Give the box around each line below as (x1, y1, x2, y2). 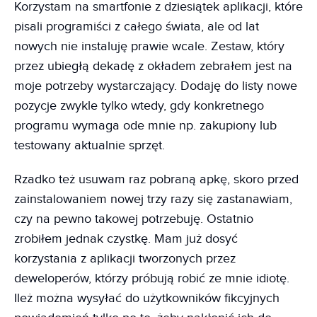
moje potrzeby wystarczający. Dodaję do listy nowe (14, 79, 297, 93)
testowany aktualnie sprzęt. (14, 138, 165, 153)
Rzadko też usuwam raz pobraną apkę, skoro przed (14, 172, 299, 187)
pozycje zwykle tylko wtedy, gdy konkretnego (14, 98, 264, 113)
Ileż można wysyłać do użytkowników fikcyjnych (14, 291, 279, 306)
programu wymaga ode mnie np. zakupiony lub (14, 118, 277, 133)
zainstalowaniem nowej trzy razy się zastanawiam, (14, 192, 292, 207)
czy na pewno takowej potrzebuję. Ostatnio (14, 212, 253, 226)
